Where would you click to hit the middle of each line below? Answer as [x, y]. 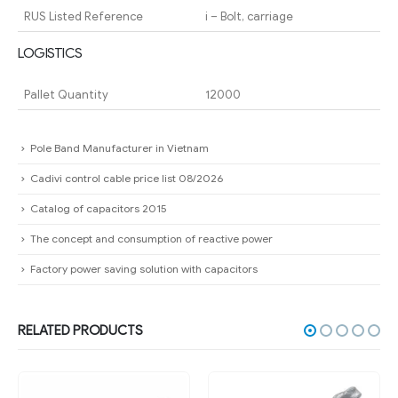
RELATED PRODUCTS [80, 330]
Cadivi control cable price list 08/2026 [127, 179]
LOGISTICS [50, 53]
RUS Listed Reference [83, 17]
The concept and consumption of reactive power [151, 239]
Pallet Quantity [66, 95]
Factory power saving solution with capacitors [144, 269]
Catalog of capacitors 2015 [99, 209]
